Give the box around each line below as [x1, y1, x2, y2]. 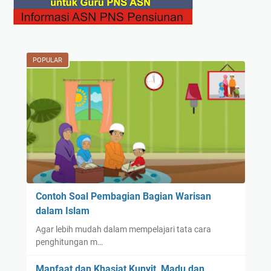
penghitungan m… [35, 237, 103, 247]
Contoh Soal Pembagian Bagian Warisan [35, 191, 211, 203]
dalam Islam [35, 205, 90, 217]
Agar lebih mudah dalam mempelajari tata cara [35, 224, 211, 235]
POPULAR [32, 56, 62, 65]
